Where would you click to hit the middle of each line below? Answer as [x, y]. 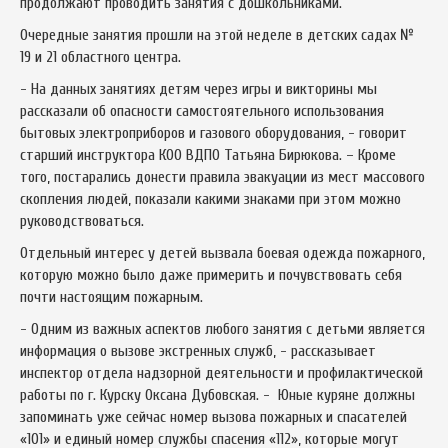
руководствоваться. [82, 221]
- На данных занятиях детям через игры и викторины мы [198, 89]
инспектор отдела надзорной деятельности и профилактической [221, 373]
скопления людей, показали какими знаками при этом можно [210, 199]
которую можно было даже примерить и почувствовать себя [211, 275]
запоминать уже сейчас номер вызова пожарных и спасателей [213, 417]
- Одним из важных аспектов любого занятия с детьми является [222, 329]
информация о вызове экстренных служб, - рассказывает [198, 351]
